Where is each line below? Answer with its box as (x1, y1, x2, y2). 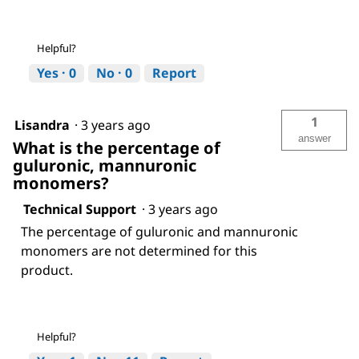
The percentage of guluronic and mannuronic (21, 222, 298, 240)
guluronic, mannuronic (13, 154, 196, 176)
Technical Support (23, 200, 136, 218)
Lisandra (14, 115, 70, 134)
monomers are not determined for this (21, 241, 257, 260)
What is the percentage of (13, 136, 220, 159)
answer (297, 131, 331, 144)
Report (152, 63, 196, 82)
